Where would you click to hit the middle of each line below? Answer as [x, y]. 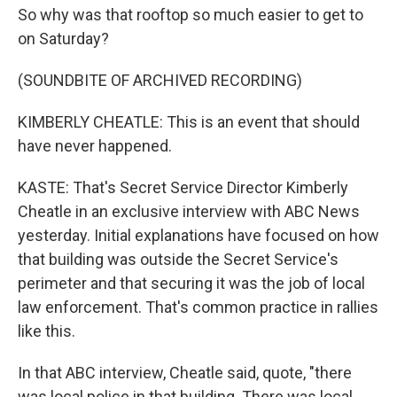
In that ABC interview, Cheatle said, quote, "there [185, 373]
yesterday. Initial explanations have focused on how [198, 235]
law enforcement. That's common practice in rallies [198, 307]
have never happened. [95, 146]
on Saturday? [63, 39]
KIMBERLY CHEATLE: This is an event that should [189, 122]
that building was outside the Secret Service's [178, 259]
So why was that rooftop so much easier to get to [191, 15]
